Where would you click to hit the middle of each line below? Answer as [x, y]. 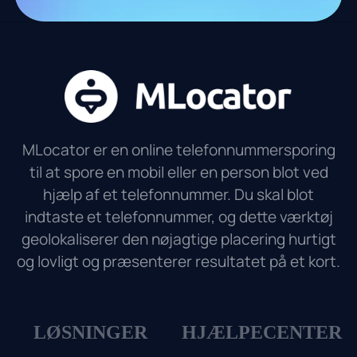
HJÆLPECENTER [261, 333]
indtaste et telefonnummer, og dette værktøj [178, 216]
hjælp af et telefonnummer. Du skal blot [178, 194]
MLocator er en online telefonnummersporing [178, 149]
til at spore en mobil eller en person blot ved [178, 172]
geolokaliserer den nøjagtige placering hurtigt [178, 239]
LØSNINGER [91, 333]
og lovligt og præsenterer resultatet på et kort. [178, 261]
